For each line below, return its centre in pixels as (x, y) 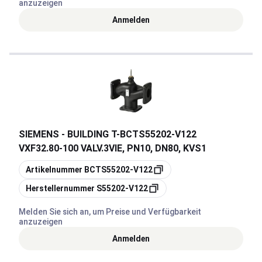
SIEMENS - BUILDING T (68, 134)
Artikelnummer (54, 170)
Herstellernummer (60, 188)
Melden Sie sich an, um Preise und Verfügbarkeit (110, 212)
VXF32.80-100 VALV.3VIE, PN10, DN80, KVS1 (113, 148)
